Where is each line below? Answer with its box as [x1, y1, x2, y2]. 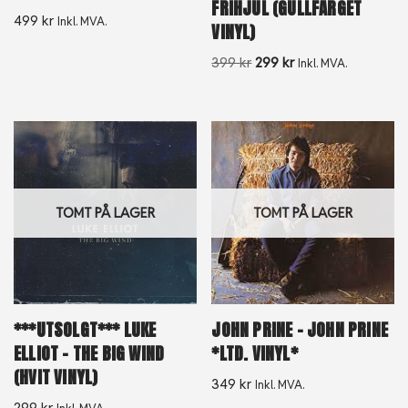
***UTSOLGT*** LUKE [14, 317, 157, 342]
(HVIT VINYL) [14, 364, 98, 390]
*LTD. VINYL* [211, 341, 298, 366]
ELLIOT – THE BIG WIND [14, 341, 165, 366]
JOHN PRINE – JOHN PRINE [211, 317, 388, 342]
